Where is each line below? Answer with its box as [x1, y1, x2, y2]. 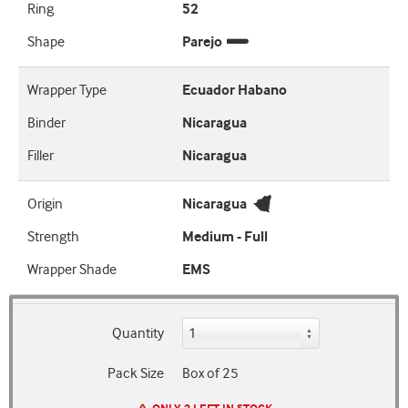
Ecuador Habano [182, 82, 287, 99]
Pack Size [107, 365, 164, 382]
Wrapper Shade [27, 261, 117, 279]
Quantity [111, 325, 164, 342]
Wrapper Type [27, 82, 107, 99]
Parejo [182, 34, 222, 51]
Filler [27, 148, 54, 165]
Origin [27, 196, 63, 213]
